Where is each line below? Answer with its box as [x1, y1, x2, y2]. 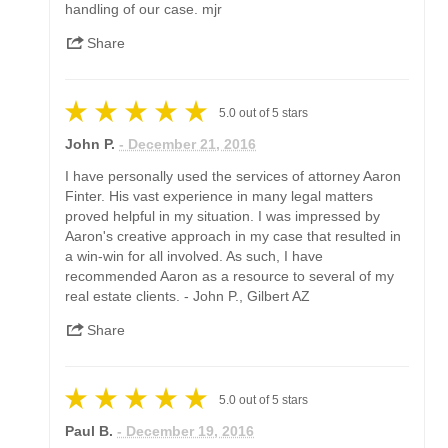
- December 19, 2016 [117, 422, 255, 439]
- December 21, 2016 [119, 135, 257, 152]
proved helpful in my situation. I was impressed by [65, 207, 381, 224]
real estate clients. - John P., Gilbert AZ [65, 287, 311, 304]
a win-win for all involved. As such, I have [65, 247, 324, 264]
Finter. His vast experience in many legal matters [65, 187, 374, 204]
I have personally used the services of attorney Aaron [65, 167, 402, 184]
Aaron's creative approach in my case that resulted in [65, 227, 402, 244]
